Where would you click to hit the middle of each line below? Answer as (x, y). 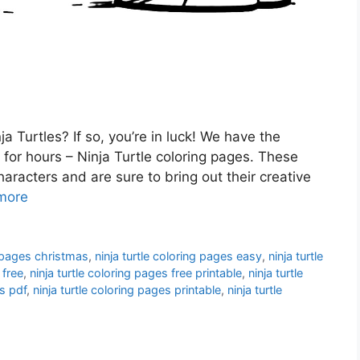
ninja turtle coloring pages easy (179, 256)
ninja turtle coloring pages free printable (136, 272)
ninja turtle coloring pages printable (127, 289)
